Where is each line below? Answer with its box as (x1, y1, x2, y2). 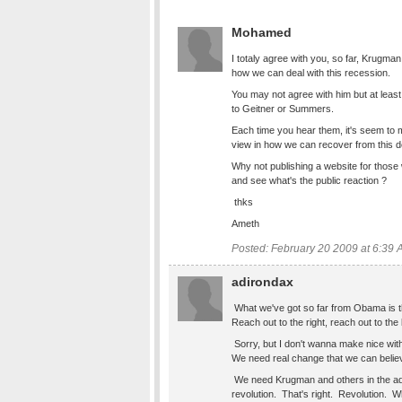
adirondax (232, 275, 293, 289)
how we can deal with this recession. (232, 67, 390, 78)
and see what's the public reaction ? (232, 175, 389, 186)
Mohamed (232, 25, 292, 39)
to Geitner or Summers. (232, 103, 334, 114)
